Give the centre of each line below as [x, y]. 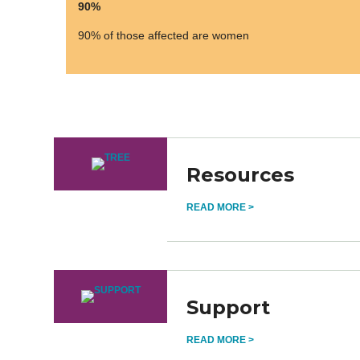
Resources [241, 175]
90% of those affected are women [164, 35]
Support [229, 307]
